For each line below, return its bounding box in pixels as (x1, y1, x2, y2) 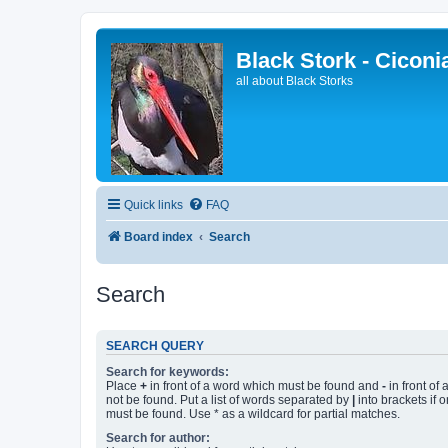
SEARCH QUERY (106, 340, 204, 353)
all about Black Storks (236, 74, 353, 88)
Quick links (124, 198, 183, 212)
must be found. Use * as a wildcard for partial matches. (106, 407, 400, 422)
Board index (124, 230, 193, 244)
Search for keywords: (106, 365, 229, 380)
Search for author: (106, 430, 210, 445)
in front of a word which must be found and (147, 379, 382, 394)
